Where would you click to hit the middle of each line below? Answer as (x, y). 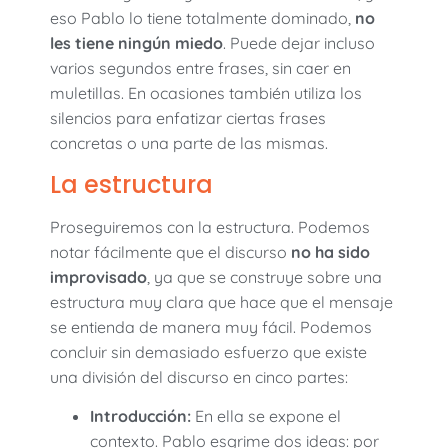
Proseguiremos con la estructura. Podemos (210, 226)
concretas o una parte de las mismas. (189, 143)
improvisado (98, 276)
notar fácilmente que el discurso (170, 251)
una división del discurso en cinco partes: (199, 376)
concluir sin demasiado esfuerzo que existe (208, 351)
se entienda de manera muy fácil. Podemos (211, 326)
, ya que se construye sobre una (264, 276)
